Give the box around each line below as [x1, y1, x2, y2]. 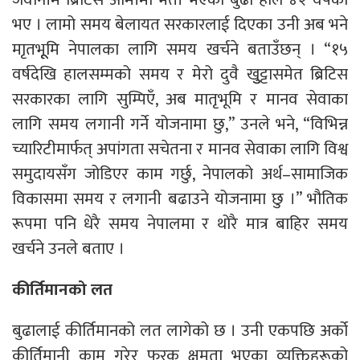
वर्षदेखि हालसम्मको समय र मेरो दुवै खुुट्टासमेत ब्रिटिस [12, 59, 348, 88]
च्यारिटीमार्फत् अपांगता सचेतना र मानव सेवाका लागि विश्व [12, 134, 348, 163]
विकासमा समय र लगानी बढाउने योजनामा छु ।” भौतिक [12, 184, 348, 213]
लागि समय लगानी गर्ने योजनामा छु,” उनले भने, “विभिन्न [12, 109, 348, 138]
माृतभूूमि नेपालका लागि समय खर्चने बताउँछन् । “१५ [12, 35, 348, 63]
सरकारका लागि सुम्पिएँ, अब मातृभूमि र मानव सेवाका [12, 84, 348, 113]
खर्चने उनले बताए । [12, 234, 129, 263]
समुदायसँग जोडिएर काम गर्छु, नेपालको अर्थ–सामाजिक [12, 159, 348, 188]
